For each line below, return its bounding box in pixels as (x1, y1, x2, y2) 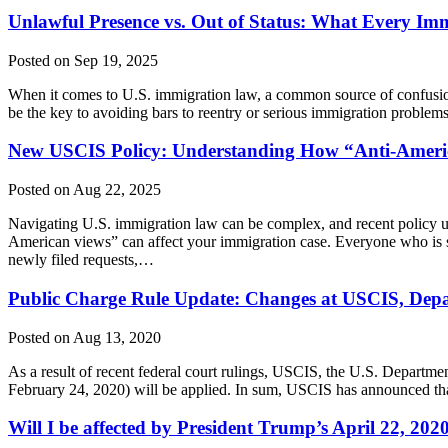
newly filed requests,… (8, 251, 154, 269)
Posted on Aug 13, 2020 (8, 328, 161, 346)
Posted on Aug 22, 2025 (8, 181, 161, 199)
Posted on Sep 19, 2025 (8, 51, 158, 69)
